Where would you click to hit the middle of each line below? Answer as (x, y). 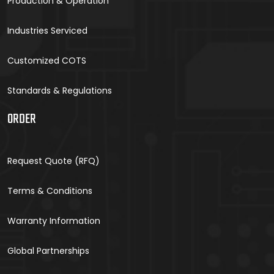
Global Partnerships (48, 250)
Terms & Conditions (50, 191)
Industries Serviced (47, 30)
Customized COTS (47, 60)
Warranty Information (54, 220)
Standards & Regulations (60, 90)
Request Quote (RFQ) (54, 161)
